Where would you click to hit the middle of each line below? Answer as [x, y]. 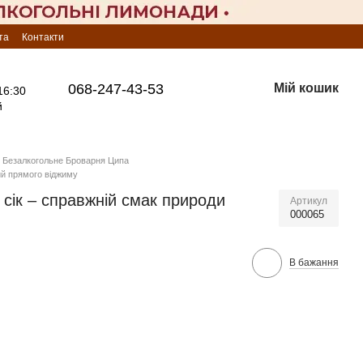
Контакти [43, 37]
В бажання [314, 262]
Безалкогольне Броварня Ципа [66, 160]
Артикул [309, 201]
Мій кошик [306, 88]
